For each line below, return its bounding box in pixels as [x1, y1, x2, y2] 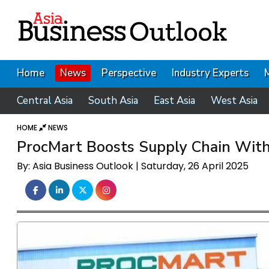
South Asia [88, 94, 138, 107]
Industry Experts [172, 66, 249, 80]
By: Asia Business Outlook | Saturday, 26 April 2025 [17, 159, 249, 173]
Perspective [101, 66, 156, 80]
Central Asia [17, 94, 73, 107]
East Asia [154, 94, 195, 107]
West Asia [211, 94, 258, 107]
